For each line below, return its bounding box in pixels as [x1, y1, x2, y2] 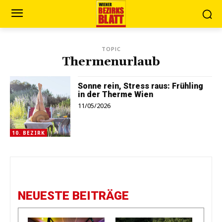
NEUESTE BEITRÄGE [18, 189, 129, 203]
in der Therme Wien [78, 90, 154, 99]
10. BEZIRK [12, 129, 45, 137]
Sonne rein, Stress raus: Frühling [78, 81, 204, 91]
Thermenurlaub [62, 55, 160, 69]
